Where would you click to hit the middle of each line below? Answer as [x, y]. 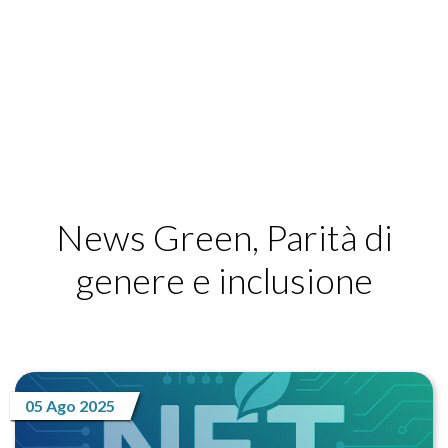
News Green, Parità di [224, 236]
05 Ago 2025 [70, 405]
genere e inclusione [224, 279]
